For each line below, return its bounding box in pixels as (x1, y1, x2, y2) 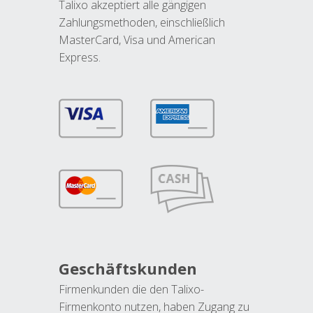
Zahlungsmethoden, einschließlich (59, 15, 225, 30)
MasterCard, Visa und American (59, 32, 215, 48)
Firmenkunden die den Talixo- (59, 282, 204, 297)
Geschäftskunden (59, 258, 197, 279)
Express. (59, 50, 101, 65)
